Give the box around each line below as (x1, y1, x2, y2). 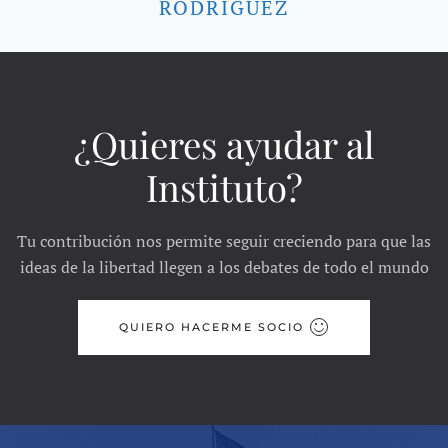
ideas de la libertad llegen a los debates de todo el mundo (19, 255, 429, 278)
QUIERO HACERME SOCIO (119, 319, 304, 334)
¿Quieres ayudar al (74, 118, 374, 168)
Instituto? (145, 161, 303, 211)
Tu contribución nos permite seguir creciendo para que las (17, 229, 431, 252)
